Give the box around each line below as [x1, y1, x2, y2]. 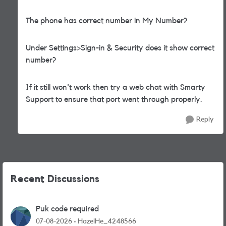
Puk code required [36, 205, 99, 213]
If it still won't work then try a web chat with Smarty [26, 83, 205, 91]
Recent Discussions [11, 174, 99, 184]
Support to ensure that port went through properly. [26, 95, 202, 103]
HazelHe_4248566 [78, 218, 136, 225]
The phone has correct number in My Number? [26, 17, 187, 25]
